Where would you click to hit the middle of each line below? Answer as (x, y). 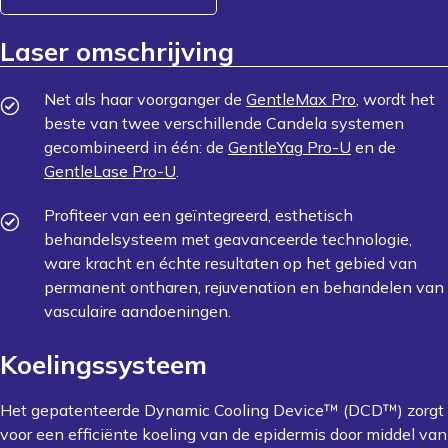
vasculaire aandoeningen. (137, 311)
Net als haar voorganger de (145, 99)
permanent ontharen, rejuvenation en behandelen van (244, 287)
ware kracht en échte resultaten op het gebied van (230, 263)
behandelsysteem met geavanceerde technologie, (228, 239)
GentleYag (265, 147)
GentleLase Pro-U (110, 171)
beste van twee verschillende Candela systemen (224, 123)
